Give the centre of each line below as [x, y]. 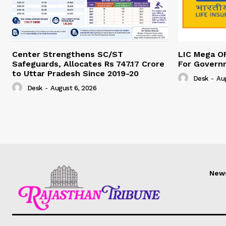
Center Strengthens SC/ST [68, 54]
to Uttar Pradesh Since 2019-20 [75, 74]
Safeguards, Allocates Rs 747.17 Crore [88, 64]
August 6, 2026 [73, 88]
